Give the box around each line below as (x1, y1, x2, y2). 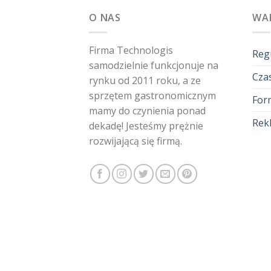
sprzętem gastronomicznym (89, 89, 216, 103)
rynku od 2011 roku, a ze (89, 74, 201, 88)
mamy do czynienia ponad (89, 104, 206, 118)
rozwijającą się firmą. (89, 134, 182, 148)
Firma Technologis (89, 44, 173, 57)
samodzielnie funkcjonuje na (89, 59, 218, 73)
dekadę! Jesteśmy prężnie (89, 119, 203, 133)
